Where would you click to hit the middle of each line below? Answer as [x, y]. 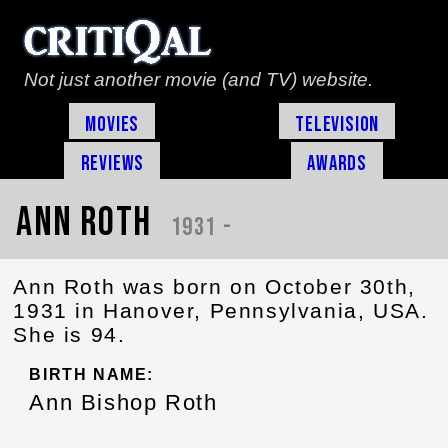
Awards [337, 163]
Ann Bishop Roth [123, 403]
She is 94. [69, 334]
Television [337, 124]
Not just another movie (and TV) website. [198, 79]
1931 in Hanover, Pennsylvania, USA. [221, 310]
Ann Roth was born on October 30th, [214, 286]
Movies [112, 124]
